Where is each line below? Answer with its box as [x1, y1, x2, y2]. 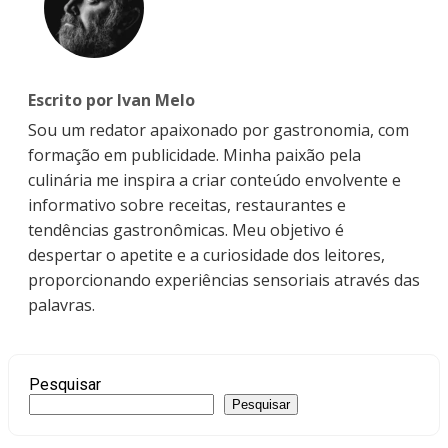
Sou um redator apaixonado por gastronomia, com [28, 118, 409, 141]
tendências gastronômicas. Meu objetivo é [28, 218, 344, 241]
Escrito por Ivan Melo [28, 88, 195, 111]
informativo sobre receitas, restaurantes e [28, 193, 346, 216]
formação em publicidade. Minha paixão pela [28, 143, 361, 166]
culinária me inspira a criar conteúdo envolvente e [28, 168, 401, 191]
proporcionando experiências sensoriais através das [28, 268, 420, 291]
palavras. [28, 293, 95, 316]
